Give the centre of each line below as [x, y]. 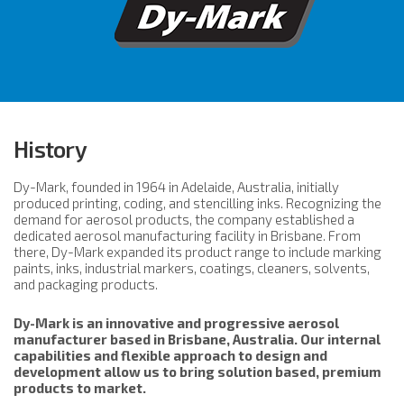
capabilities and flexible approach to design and [171, 355]
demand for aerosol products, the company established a [184, 219]
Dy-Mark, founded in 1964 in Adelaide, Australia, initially [177, 186]
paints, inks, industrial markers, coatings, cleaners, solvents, [192, 267]
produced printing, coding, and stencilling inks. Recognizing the [198, 202]
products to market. [80, 387]
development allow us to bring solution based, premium [198, 371]
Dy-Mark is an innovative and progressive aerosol [177, 322]
